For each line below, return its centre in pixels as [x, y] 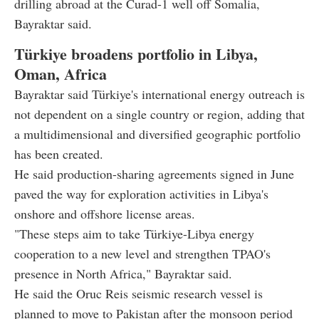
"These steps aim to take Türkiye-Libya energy [134, 234]
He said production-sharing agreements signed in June [154, 174]
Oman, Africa [61, 74]
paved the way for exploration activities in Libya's [141, 194]
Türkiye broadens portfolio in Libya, [136, 54]
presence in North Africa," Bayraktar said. [123, 274]
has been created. [59, 154]
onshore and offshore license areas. [105, 214]
